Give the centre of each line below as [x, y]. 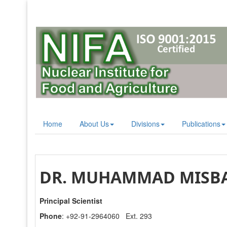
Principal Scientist [71, 200]
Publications [201, 123]
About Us [94, 123]
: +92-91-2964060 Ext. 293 [107, 216]
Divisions [145, 123]
